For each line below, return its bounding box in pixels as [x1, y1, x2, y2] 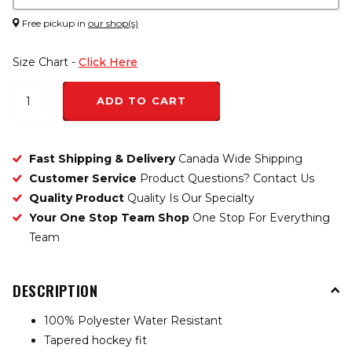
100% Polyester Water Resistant [44, 313, 222, 328]
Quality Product [29, 191, 124, 205]
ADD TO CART [97, 94, 186, 108]
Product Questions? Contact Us [137, 171, 314, 185]
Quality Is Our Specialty [124, 191, 255, 205]
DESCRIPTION [13, 278, 98, 301]
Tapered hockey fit [44, 332, 147, 347]
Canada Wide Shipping [178, 152, 302, 166]
